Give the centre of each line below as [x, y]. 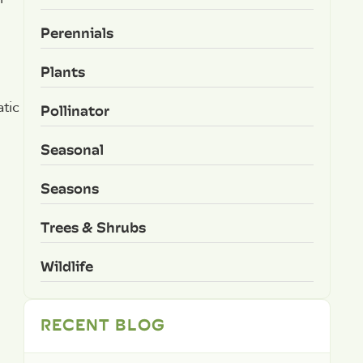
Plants [62, 71]
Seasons [69, 188]
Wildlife [66, 266]
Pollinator [75, 110]
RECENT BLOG [102, 324]
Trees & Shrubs [93, 227]
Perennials [77, 32]
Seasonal [72, 149]
